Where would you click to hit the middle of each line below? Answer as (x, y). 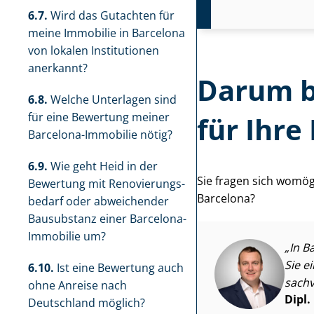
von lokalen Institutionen (94, 50)
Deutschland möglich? (87, 303)
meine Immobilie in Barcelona (107, 33)
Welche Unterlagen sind (112, 100)
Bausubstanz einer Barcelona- (107, 219)
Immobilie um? (67, 236)
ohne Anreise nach (77, 285)
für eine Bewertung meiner (99, 117)
